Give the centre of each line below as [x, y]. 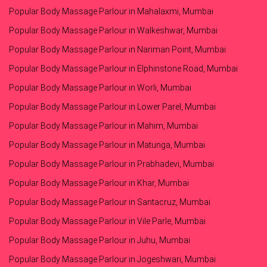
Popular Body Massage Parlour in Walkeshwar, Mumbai [113, 31]
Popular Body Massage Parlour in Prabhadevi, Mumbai [111, 164]
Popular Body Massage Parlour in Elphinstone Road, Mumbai [123, 69]
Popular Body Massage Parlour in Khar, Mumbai [99, 183]
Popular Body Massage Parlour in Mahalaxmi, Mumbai [111, 12]
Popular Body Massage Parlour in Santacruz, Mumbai [110, 202]
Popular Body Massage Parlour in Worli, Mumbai [100, 88]
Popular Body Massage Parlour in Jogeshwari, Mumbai [112, 260]
